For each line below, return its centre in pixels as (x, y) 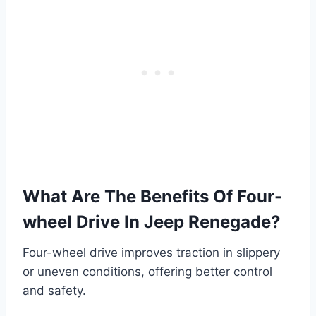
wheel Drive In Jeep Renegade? (152, 221)
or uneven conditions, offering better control (147, 271)
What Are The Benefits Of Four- (152, 196)
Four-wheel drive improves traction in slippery (151, 252)
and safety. (54, 290)
